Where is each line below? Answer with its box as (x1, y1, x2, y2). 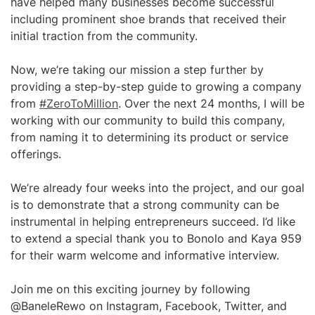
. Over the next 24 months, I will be (118, 96, 304, 110)
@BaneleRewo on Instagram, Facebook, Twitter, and (11, 299, 287, 313)
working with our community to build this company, (11, 113, 285, 127)
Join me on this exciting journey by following (11, 282, 250, 296)
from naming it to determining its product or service (11, 130, 288, 144)
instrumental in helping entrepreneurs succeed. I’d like (11, 214, 295, 229)
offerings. (11, 147, 61, 161)
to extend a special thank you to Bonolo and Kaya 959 (11, 231, 302, 245)
